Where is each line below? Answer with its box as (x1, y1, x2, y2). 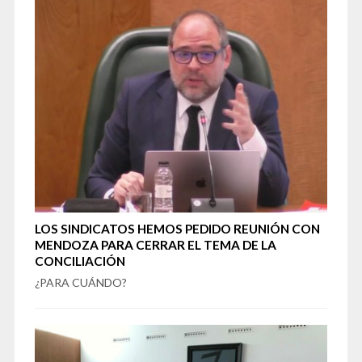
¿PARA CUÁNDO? (34, 275, 127, 289)
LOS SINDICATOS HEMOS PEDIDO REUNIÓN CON (34, 221, 320, 236)
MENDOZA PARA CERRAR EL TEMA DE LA (34, 237, 276, 252)
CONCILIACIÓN (34, 253, 125, 268)
